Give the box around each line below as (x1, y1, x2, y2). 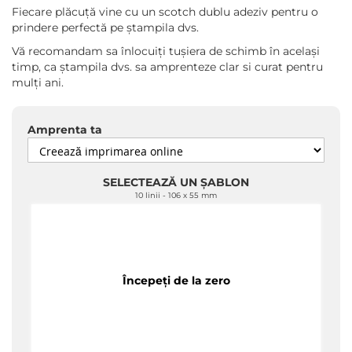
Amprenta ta (27, 123, 102, 137)
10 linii (135, 191, 160, 200)
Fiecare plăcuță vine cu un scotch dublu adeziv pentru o (12, 5, 318, 19)
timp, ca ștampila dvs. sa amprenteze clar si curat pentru (12, 60, 323, 74)
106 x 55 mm (168, 191, 217, 200)
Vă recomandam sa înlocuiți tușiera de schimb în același (12, 44, 320, 58)
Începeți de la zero (122, 273, 230, 288)
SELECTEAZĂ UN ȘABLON (103, 175, 249, 189)
